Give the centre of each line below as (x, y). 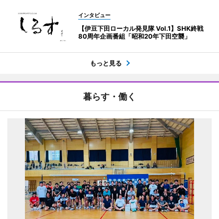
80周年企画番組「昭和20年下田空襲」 (134, 36)
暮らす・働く (109, 97)
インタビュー (94, 15)
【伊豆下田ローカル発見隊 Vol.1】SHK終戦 (141, 28)
